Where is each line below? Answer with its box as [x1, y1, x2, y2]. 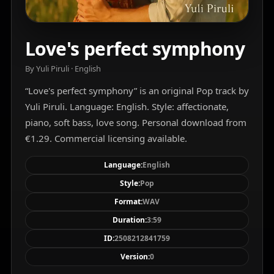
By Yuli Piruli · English [25, 62, 101, 74]
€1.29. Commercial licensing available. [25, 131, 187, 144]
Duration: [113, 214, 147, 225]
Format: [114, 196, 143, 207]
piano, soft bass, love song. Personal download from [25, 116, 246, 128]
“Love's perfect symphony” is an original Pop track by [25, 84, 249, 97]
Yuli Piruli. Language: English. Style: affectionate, [25, 100, 229, 113]
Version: [120, 251, 150, 262]
